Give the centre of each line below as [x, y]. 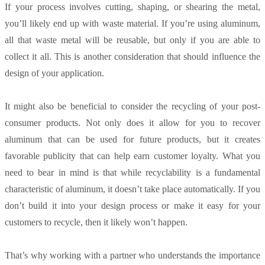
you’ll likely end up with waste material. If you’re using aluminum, [132, 24]
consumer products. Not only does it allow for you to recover [132, 123]
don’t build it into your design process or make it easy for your [132, 206]
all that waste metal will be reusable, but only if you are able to [132, 40]
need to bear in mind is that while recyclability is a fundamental [132, 173]
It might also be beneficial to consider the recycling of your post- [132, 106]
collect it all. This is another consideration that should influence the [132, 57]
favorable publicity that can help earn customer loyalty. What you [132, 156]
